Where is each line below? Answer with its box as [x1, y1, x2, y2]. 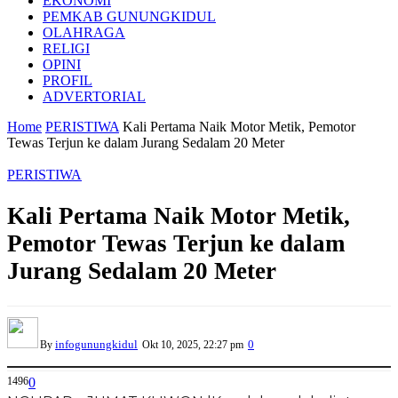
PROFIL [43, 73, 92, 88]
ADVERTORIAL [43, 89, 146, 104]
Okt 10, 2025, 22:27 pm [142, 338, 243, 351]
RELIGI [43, 41, 90, 56]
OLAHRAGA [43, 25, 125, 40]
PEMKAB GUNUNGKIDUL [43, 9, 216, 24]
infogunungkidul [55, 337, 138, 351]
